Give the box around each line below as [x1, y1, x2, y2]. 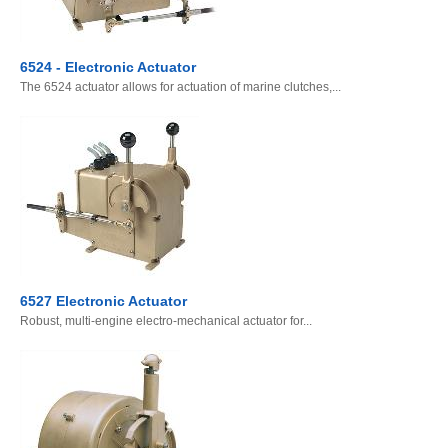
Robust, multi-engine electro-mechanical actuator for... [20, 314, 312, 329]
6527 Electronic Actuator [20, 293, 187, 310]
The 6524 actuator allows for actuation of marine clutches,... [20, 80, 341, 95]
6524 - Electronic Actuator [20, 59, 196, 76]
